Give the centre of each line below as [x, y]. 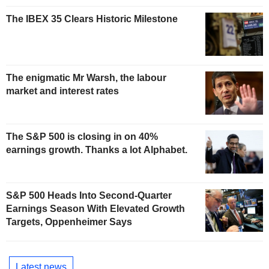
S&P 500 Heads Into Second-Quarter [89, 195]
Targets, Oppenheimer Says [69, 222]
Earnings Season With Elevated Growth [95, 208]
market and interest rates [62, 91]
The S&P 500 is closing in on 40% [82, 136]
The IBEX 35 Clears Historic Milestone [92, 19]
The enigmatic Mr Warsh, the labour [86, 77]
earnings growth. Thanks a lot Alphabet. [97, 150]
